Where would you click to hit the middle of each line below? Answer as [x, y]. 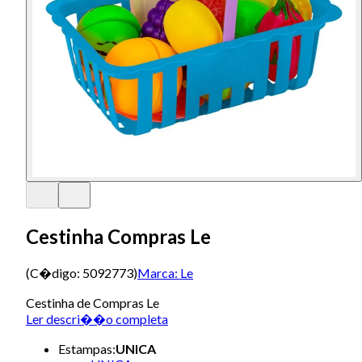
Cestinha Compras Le [118, 236]
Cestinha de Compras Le [93, 302]
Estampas [85, 348]
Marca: [158, 272]
